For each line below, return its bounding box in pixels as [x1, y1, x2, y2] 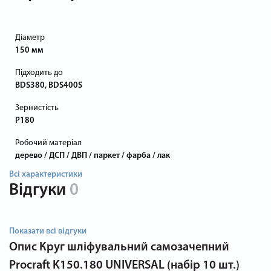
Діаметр [15, 33, 45, 42]
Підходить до [15, 68, 63, 77]
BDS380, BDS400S [15, 80, 82, 90]
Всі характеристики [9, 169, 82, 179]
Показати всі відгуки [9, 226, 87, 236]
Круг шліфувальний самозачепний [39, 241, 229, 253]
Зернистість [15, 103, 59, 113]
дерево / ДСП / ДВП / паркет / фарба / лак [15, 151, 170, 160]
